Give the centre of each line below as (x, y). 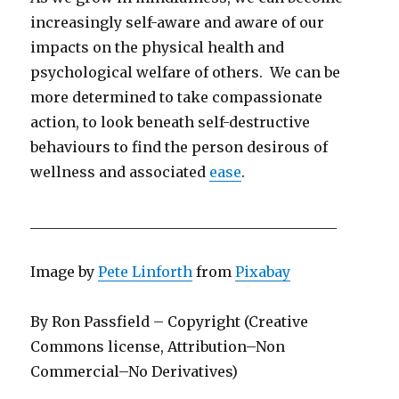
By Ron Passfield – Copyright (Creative (170, 321)
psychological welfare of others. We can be (186, 72)
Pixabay (263, 271)
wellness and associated (120, 171)
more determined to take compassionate (177, 97)
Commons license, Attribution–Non (158, 346)
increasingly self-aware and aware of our (178, 22)
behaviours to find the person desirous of (179, 147)
